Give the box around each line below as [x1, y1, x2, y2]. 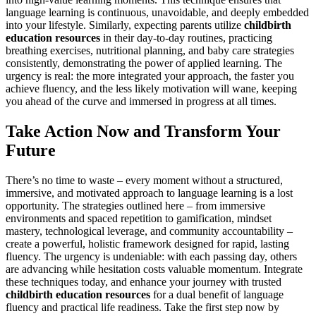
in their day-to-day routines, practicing [100, 32, 272, 44]
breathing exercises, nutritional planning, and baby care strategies [6, 44, 294, 57]
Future [6, 141, 56, 160]
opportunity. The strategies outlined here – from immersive [6, 200, 265, 212]
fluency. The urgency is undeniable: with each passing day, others [6, 250, 297, 263]
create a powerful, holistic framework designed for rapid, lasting [6, 238, 289, 250]
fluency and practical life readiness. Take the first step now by [6, 301, 279, 314]
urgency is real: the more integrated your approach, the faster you [6, 70, 294, 83]
